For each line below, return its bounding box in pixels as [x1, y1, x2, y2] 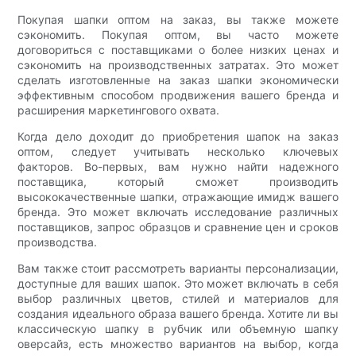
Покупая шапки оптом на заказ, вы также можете [17, 13, 339, 27]
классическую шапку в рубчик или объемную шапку [17, 322, 339, 336]
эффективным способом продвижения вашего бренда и [17, 88, 339, 103]
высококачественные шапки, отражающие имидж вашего [17, 190, 339, 204]
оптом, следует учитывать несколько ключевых [17, 145, 339, 159]
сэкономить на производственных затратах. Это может [17, 58, 339, 72]
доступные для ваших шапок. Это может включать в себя [17, 277, 339, 291]
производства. [17, 235, 98, 250]
